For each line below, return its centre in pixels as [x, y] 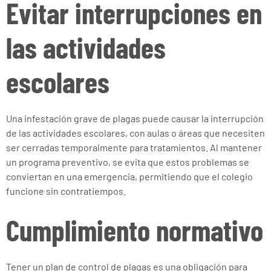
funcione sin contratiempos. [66, 191]
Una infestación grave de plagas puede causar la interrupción [135, 118]
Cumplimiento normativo [135, 230]
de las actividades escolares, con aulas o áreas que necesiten [135, 133]
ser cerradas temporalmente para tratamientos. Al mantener [134, 147]
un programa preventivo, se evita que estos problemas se [128, 162]
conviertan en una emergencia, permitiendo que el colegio [129, 176]
